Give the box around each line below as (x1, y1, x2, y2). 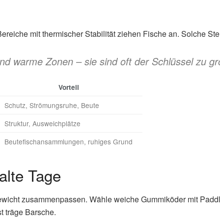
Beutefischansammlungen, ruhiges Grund (4, 136, 133, 146)
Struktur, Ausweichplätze (4, 118, 81, 128)
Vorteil (58, 82, 79, 92)
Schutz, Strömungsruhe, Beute (4, 100, 99, 110)
